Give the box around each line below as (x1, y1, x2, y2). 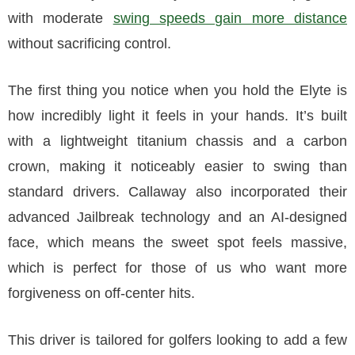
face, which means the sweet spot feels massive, (8, 235, 347, 250)
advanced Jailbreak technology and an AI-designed (8, 209, 347, 225)
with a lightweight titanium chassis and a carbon (8, 133, 347, 149)
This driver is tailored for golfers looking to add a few (8, 332, 347, 348)
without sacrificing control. (8, 36, 171, 52)
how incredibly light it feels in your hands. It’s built (8, 108, 347, 124)
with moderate (8, 10, 113, 26)
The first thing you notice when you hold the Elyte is (8, 82, 347, 98)
